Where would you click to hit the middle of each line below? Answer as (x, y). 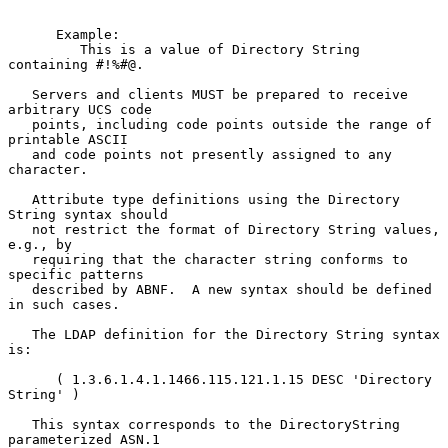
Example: (32, 34)
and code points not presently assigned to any (20, 154)
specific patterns (76, 274)
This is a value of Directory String (44, 49)
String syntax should (88, 214)
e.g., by (40, 244)
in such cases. (64, 304)
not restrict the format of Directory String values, (20, 229)
